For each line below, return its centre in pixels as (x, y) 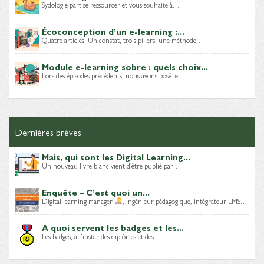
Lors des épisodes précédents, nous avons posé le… (113, 75)
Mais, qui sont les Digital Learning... (116, 156)
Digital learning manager (78, 201)
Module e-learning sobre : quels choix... (125, 66)
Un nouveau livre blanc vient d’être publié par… (111, 165)
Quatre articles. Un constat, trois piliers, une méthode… (122, 40)
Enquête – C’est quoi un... (96, 192)
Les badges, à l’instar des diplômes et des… (101, 236)
